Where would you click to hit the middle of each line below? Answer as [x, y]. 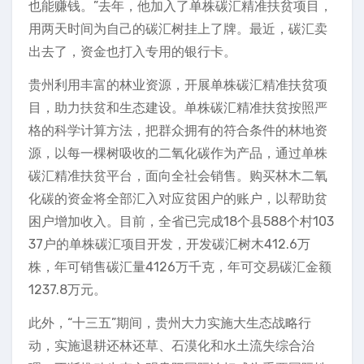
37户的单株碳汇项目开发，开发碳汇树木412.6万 [169, 244]
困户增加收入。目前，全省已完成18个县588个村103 [181, 221]
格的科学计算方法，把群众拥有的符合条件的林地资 [178, 130]
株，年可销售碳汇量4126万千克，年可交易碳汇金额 [180, 267]
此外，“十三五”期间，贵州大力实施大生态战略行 [170, 323]
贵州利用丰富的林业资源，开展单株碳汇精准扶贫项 [178, 85]
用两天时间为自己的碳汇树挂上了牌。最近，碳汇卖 [178, 29]
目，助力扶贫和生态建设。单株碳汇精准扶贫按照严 [178, 108]
